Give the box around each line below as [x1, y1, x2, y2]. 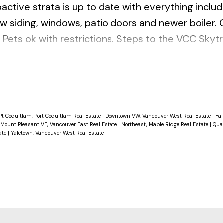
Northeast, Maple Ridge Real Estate [121, 120, 210, 128]
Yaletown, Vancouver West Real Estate [10, 129, 104, 136]
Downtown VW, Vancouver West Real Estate [105, 112, 212, 119]
